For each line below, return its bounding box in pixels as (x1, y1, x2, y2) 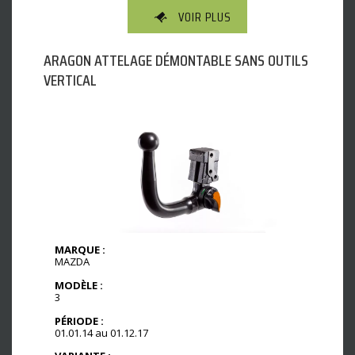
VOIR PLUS (178, 6, 231, 27)
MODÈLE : (55, 277, 103, 292)
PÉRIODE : (55, 313, 104, 328)
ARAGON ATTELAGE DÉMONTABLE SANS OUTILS (44, 47, 308, 73)
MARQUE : (55, 242, 105, 257)
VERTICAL (44, 67, 97, 93)
